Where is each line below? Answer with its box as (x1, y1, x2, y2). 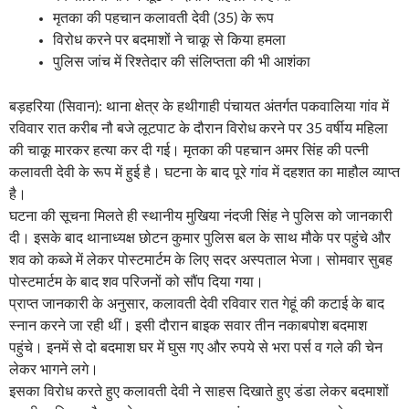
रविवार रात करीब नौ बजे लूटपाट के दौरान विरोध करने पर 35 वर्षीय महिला (9, 121, 388, 137)
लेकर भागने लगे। (9, 362, 99, 378)
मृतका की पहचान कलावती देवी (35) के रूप (53, 11, 274, 26)
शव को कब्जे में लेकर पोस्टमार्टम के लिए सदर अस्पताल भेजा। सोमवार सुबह (9, 253, 393, 268)
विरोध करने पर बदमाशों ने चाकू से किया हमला (53, 33, 286, 48)
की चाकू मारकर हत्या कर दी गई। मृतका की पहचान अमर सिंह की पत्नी (9, 143, 369, 159)
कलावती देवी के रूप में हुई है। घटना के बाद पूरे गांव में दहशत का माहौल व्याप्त (9, 165, 400, 181)
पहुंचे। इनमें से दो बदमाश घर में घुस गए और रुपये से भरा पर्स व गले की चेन (9, 341, 383, 356)
